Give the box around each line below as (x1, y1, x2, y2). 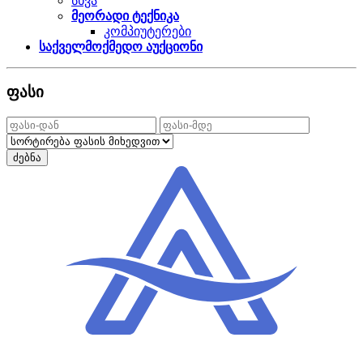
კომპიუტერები (104, 23, 191, 38)
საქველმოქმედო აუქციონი (39, 39, 203, 53)
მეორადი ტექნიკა (71, 8, 179, 23)
